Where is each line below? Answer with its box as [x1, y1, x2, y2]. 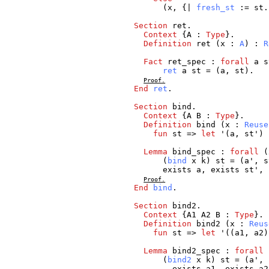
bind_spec [172, 147, 216, 157]
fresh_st [196, 3, 235, 13]
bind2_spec [172, 246, 221, 256]
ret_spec [168, 57, 207, 67]
